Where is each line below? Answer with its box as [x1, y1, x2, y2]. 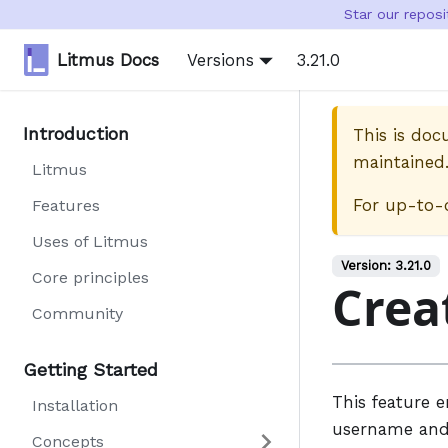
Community [32, 304, 123, 323]
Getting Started [23, 359, 158, 380]
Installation [32, 396, 118, 415]
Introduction [23, 123, 129, 144]
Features [32, 196, 100, 215]
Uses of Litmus [32, 232, 148, 251]
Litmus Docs [57, 49, 160, 70]
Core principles [32, 268, 149, 287]
